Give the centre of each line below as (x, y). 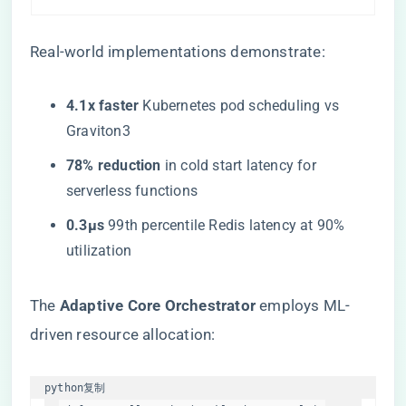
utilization (99, 251)
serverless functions (132, 191)
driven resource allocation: (123, 334)
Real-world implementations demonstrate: (178, 52)
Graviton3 (98, 131)
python (64, 388)
